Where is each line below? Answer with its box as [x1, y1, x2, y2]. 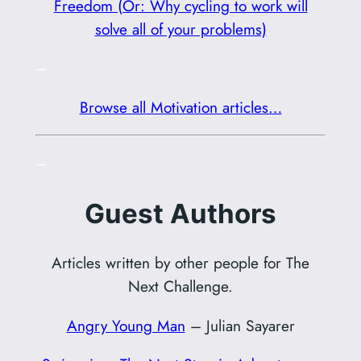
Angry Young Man [66, 313, 185, 337]
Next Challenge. [128, 275, 233, 298]
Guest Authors [85, 197, 276, 230]
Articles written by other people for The [52, 251, 309, 275]
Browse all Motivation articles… [79, 95, 282, 118]
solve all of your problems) [94, 18, 267, 41]
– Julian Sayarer [185, 313, 295, 337]
